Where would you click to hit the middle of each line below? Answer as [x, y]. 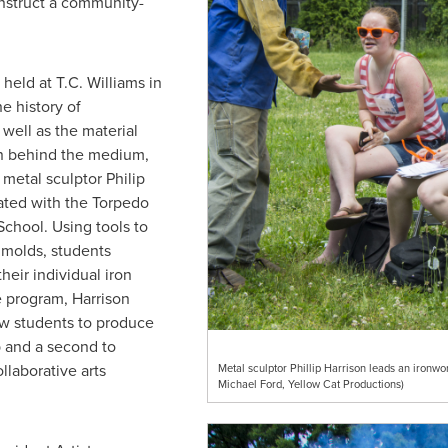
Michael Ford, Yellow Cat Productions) [310, 384]
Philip [125, 178]
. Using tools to [95, 226]
